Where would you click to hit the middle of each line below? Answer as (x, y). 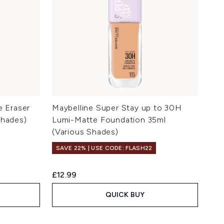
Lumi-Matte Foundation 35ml (109, 120)
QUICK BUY (125, 195)
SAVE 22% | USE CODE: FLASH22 (104, 148)
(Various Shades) (85, 132)
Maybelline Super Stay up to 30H (117, 108)
